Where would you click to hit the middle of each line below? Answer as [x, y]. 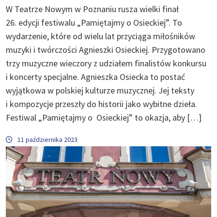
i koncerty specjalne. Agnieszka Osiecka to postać [95, 77]
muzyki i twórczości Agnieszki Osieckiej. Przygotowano [106, 49]
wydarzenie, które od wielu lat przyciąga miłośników [101, 36]
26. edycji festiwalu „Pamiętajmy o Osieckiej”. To [94, 22]
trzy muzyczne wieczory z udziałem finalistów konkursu [106, 63]
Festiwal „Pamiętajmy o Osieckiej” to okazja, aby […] [104, 117]
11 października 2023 [47, 139]
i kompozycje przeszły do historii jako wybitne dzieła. [101, 104]
